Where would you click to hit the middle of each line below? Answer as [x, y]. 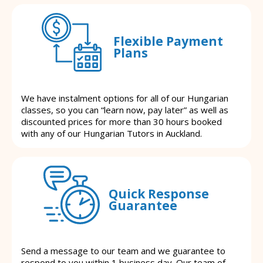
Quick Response [159, 193]
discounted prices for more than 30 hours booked [122, 122]
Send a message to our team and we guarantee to [123, 251]
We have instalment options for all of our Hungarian [125, 98]
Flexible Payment [168, 41]
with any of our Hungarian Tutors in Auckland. [112, 134]
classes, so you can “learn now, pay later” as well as [125, 110]
